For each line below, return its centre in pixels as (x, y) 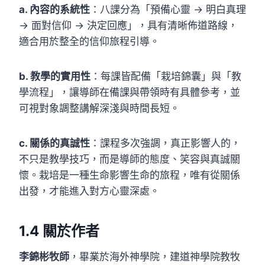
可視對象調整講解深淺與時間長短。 (99, 108)
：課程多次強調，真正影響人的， (165, 143)
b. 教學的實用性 (55, 76)
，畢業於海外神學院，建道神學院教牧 (155, 256)
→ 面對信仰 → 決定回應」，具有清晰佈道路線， (128, 25)
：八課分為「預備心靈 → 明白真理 (168, 9)
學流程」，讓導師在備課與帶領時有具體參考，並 (130, 92)
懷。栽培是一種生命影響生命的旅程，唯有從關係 (130, 175)
